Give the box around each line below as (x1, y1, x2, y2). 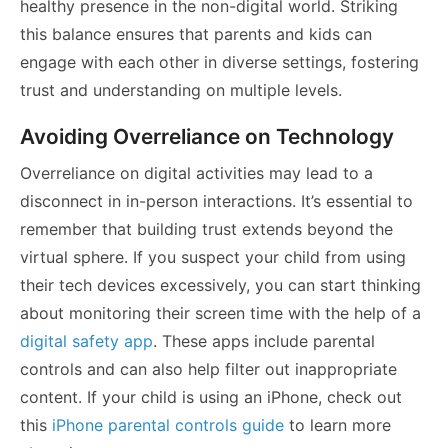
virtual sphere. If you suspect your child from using (20, 247, 406, 268)
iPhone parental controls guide (52, 415, 284, 436)
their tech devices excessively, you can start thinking (20, 275, 421, 296)
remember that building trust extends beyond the (20, 219, 393, 240)
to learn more (284, 415, 391, 436)
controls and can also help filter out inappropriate (20, 359, 397, 380)
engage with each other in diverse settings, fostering (20, 52, 419, 73)
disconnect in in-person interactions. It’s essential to (20, 191, 413, 212)
